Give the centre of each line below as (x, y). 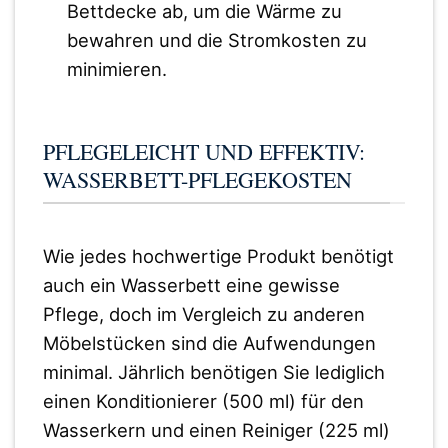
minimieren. (116, 69)
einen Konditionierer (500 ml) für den (203, 401)
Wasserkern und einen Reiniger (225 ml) (216, 430)
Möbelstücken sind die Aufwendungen (209, 343)
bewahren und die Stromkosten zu (216, 40)
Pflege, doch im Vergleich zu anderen (203, 314)
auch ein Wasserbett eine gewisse (191, 285)
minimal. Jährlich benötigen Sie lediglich (213, 372)
